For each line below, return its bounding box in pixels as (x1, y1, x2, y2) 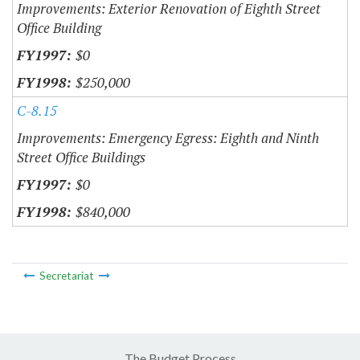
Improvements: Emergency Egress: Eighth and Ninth (17, 128, 319, 147)
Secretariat (39, 269, 94, 283)
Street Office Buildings (17, 147, 145, 166)
